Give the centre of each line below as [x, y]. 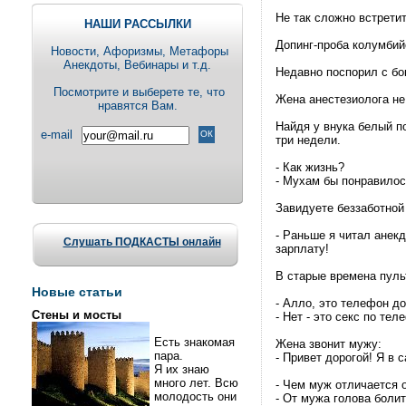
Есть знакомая [194, 342]
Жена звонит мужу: [329, 344]
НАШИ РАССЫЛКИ [137, 24]
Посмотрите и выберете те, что [137, 92]
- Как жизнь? [310, 167]
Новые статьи [77, 292]
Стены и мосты [77, 315]
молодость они [195, 396]
